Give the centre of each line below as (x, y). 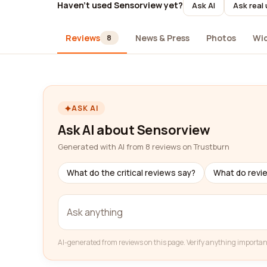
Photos (221, 38)
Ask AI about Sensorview (134, 130)
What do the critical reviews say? (131, 173)
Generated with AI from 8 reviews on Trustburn (144, 147)
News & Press (162, 38)
